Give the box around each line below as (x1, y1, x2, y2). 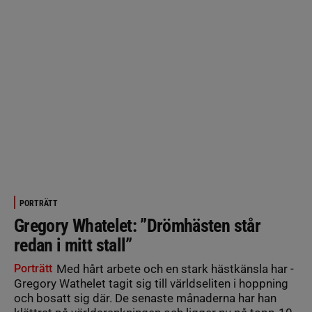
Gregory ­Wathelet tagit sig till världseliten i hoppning (14, 276, 288, 290)
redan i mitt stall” (14, 235, 132, 256)
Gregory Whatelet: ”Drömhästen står (14, 215, 260, 236)
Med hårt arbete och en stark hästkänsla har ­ (54, 262, 294, 276)
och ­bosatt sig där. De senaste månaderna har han (14, 291, 276, 305)
